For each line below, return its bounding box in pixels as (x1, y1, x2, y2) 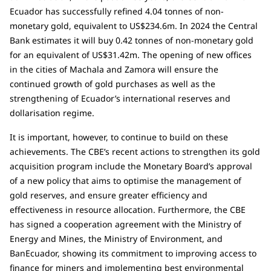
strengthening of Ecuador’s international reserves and (10, 92, 230, 104)
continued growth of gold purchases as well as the (10, 77, 215, 90)
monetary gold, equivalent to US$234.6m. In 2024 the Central (10, 19, 258, 31)
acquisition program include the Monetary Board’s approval (10, 160, 252, 172)
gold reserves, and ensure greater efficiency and (10, 189, 207, 201)
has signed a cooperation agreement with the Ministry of (10, 218, 241, 230)
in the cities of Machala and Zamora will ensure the (10, 63, 218, 75)
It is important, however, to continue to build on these (10, 131, 228, 143)
